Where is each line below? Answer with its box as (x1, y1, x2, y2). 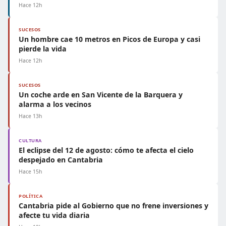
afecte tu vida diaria (19, 210, 90, 220)
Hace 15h (19, 168, 42, 175)
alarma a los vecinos (19, 99, 91, 109)
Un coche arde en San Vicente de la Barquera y (19, 90, 183, 99)
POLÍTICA (19, 193, 43, 199)
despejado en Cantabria (19, 155, 103, 164)
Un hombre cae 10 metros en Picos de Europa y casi (19, 34, 200, 44)
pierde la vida (19, 44, 67, 53)
